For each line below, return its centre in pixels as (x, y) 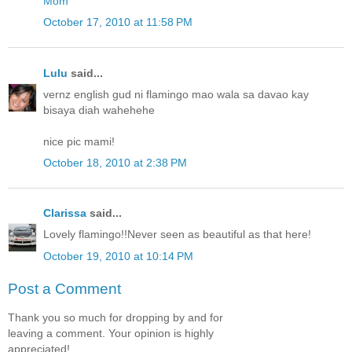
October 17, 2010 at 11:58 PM (118, 22)
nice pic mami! (79, 141)
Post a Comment (64, 289)
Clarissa (65, 213)
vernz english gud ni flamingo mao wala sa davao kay (176, 94)
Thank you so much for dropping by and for (115, 317)
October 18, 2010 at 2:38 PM (115, 163)
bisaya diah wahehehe (99, 110)
